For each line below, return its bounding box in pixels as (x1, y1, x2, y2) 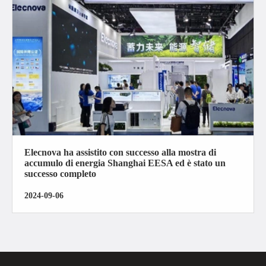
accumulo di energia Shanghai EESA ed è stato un (24, 158, 226, 169)
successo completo (24, 169, 96, 179)
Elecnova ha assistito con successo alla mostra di (24, 147, 216, 158)
